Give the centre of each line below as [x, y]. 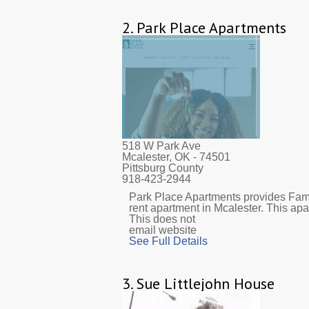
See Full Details [168, 241]
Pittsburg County [163, 168]
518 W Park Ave [161, 146]
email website [163, 230]
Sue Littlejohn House [206, 283]
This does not [162, 219]
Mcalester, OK [156, 157]
